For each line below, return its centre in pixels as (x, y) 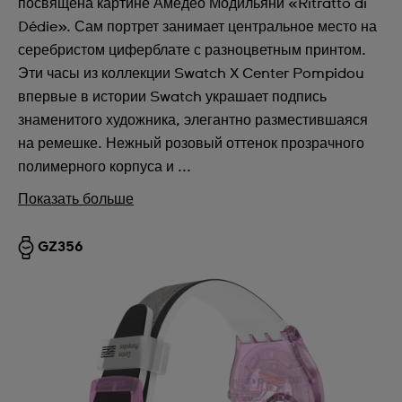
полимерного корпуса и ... (105, 167)
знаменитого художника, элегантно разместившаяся (193, 120)
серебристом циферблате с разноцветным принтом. (192, 50)
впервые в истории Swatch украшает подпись (172, 97)
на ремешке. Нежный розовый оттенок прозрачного (191, 144)
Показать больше (76, 199)
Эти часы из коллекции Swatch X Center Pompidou (191, 74)
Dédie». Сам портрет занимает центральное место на (197, 27)
